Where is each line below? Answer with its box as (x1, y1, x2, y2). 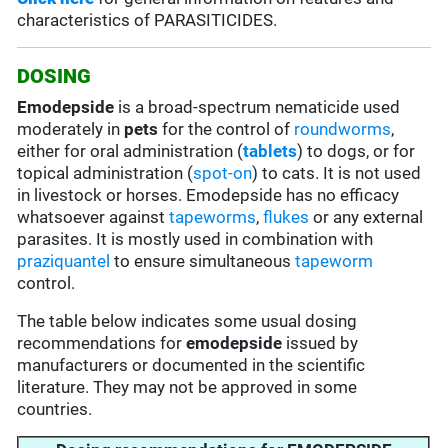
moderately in (17, 119, 125, 140)
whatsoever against (17, 207, 170, 228)
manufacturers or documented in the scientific (17, 355, 366, 376)
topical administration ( (17, 163, 194, 184)
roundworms (294, 119, 392, 140)
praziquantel (17, 251, 111, 272)
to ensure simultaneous (110, 251, 296, 272)
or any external (309, 207, 424, 228)
